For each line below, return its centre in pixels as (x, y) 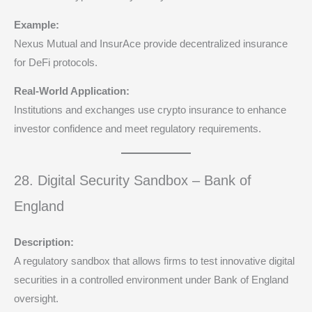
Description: (44, 243)
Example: (37, 25)
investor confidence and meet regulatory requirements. (138, 129)
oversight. (36, 299)
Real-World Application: (72, 92)
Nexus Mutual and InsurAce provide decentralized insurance (151, 44)
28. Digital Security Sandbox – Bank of (133, 181)
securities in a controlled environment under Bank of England (151, 280)
